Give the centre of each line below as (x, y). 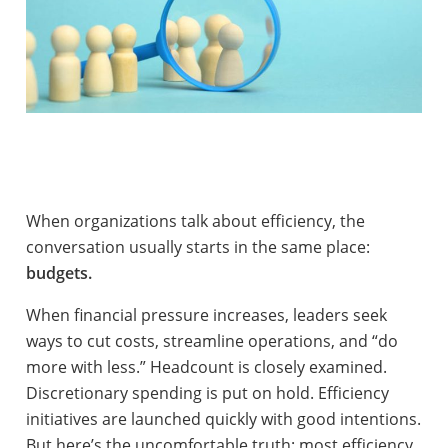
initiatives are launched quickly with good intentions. (223, 418)
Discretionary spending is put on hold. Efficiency (207, 392)
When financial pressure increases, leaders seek (206, 314)
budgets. (58, 272)
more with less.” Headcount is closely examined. (206, 366)
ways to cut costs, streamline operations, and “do (211, 340)
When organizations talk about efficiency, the (195, 220)
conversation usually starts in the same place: (197, 246)
